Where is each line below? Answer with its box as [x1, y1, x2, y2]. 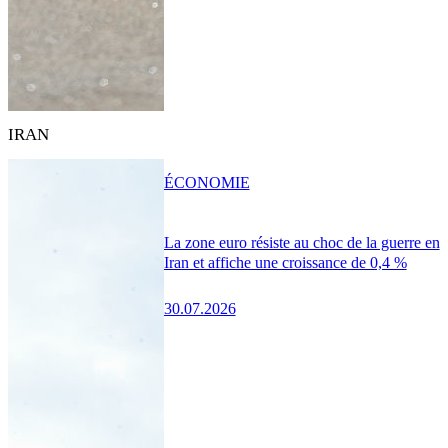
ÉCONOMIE [163, 173, 250, 191]
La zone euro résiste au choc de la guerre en [163, 234, 440, 252]
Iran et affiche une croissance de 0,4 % [163, 254, 407, 272]
